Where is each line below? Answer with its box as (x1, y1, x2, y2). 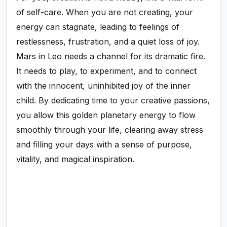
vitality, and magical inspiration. (16, 154, 135, 165)
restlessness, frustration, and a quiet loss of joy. (16, 36, 200, 47)
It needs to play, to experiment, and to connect (16, 66, 197, 77)
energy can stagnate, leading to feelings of (16, 22, 180, 32)
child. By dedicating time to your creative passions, (16, 95, 210, 106)
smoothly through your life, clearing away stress (16, 125, 204, 135)
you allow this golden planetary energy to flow (16, 110, 196, 121)
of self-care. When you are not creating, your (16, 7, 194, 18)
